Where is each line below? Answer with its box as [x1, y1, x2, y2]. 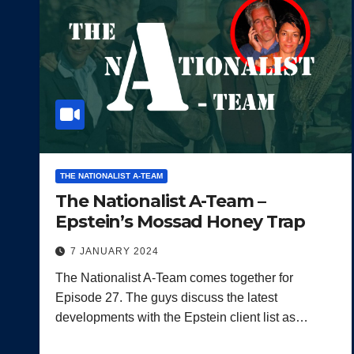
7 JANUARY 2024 [70, 245, 159, 257]
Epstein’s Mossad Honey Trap [55, 210, 306, 232]
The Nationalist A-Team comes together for [55, 270, 293, 284]
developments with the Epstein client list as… [55, 310, 308, 324]
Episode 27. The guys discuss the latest [55, 290, 277, 304]
